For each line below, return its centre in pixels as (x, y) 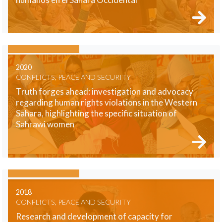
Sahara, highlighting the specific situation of (96, 113)
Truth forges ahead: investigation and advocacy (105, 92)
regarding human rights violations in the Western (107, 103)
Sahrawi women (45, 124)
